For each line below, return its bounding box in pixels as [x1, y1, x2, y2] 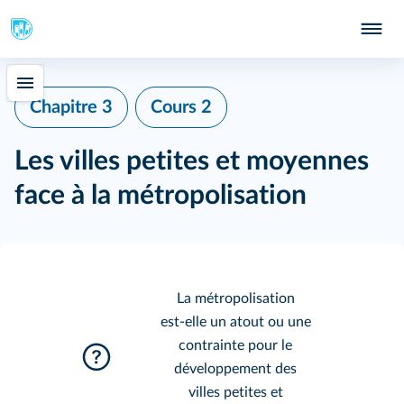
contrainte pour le [179, 338, 292, 353]
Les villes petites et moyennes [14, 148, 369, 175]
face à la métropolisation [14, 182, 307, 209]
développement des [174, 362, 297, 376]
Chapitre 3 [30, 98, 113, 116]
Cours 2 [151, 98, 212, 116]
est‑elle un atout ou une [160, 315, 311, 329]
